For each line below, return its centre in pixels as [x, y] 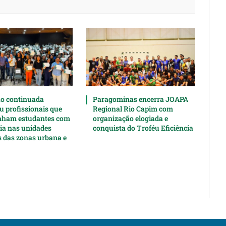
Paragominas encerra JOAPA [141, 99]
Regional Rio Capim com [133, 109]
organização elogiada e [131, 119]
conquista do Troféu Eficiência [143, 128]
